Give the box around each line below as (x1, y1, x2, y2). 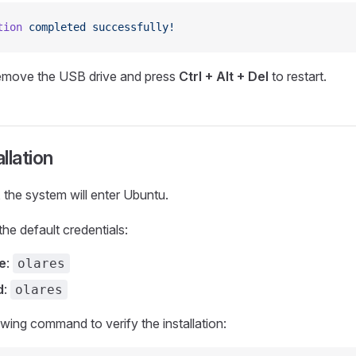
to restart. (269, 68, 327, 85)
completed (22, 21, 86, 34)
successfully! (86, 21, 175, 34)
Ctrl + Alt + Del (179, 68, 269, 85)
